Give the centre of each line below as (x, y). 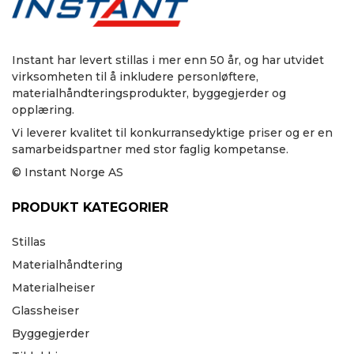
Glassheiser (45, 310)
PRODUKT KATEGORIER (90, 207)
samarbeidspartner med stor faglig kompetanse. (150, 149)
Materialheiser (53, 287)
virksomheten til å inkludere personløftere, (135, 76)
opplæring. (43, 109)
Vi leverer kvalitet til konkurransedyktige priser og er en (172, 132)
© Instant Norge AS (68, 172)
